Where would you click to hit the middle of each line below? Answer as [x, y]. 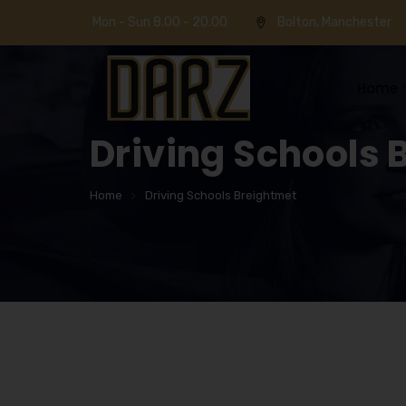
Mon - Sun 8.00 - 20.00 [160, 22]
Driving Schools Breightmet [221, 195]
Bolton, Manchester [333, 22]
